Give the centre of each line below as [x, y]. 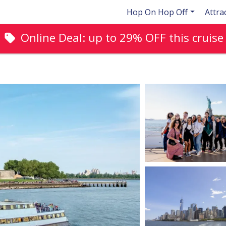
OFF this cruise [183, 37]
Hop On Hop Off [157, 12]
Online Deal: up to [70, 37]
